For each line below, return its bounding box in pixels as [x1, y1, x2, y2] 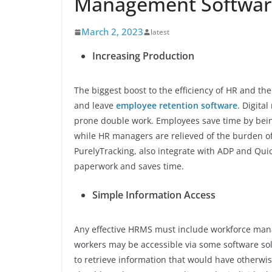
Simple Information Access [92, 188, 216, 202]
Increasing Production [92, 49, 194, 63]
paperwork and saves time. [74, 160, 184, 172]
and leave [74, 100, 116, 111]
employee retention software [116, 100, 237, 111]
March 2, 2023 [81, 25, 143, 38]
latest [151, 27, 169, 37]
